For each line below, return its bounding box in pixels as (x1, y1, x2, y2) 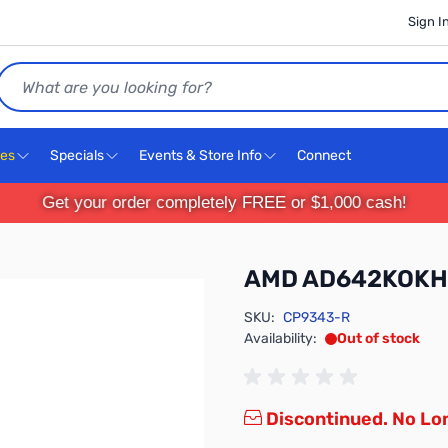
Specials (50, 147, 104, 164)
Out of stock (337, 330, 420, 347)
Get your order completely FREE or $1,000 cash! (46, 193, 402, 212)
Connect (297, 147, 354, 164)
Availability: (244, 330, 317, 347)
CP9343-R (283, 309, 350, 326)
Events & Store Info (139, 147, 262, 164)
